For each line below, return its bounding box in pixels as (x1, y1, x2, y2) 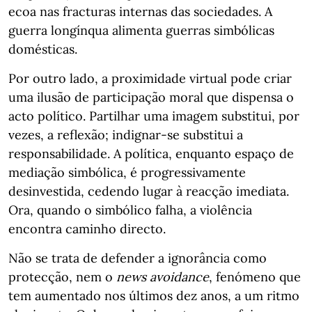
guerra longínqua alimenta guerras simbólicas (8, 22, 274, 38)
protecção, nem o (8, 269, 116, 285)
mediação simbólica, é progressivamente (8, 164, 246, 180)
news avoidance (116, 269, 209, 285)
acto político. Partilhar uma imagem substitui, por (8, 108, 299, 124)
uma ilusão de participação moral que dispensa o (8, 89, 294, 105)
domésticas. (8, 41, 77, 57)
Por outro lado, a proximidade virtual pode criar (8, 70, 292, 86)
